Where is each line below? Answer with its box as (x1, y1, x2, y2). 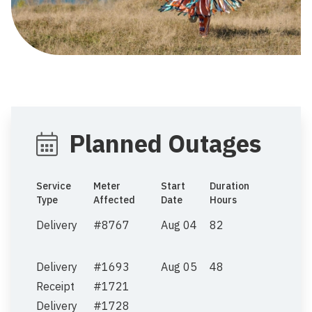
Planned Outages (69, 127, 262, 159)
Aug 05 (161, 259, 197, 274)
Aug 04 (161, 217, 197, 232)
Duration (210, 179, 249, 192)
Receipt (36, 279, 75, 293)
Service (36, 179, 71, 192)
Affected (93, 193, 135, 206)
